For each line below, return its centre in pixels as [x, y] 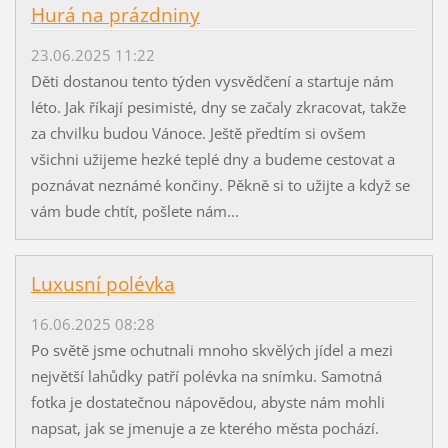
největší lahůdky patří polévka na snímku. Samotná [206, 376]
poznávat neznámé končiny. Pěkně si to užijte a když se [220, 184]
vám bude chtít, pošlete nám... [134, 210]
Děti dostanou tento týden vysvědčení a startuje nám [212, 80]
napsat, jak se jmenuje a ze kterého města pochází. [204, 428]
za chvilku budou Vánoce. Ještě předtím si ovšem [198, 132]
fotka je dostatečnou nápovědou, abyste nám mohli [207, 402]
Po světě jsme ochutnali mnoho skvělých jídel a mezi [211, 350]
